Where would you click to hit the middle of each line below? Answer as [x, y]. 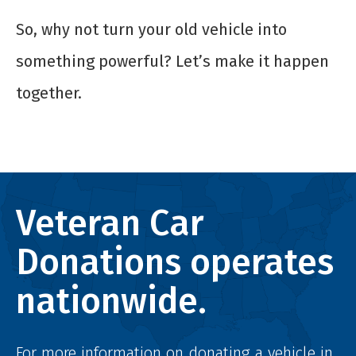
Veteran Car [110, 223]
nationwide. [111, 301]
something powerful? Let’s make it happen [172, 61]
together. [49, 93]
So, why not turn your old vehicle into [151, 29]
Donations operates [175, 262]
